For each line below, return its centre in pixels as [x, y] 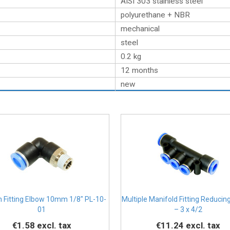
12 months [139, 70]
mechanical [140, 29]
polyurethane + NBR [155, 15]
